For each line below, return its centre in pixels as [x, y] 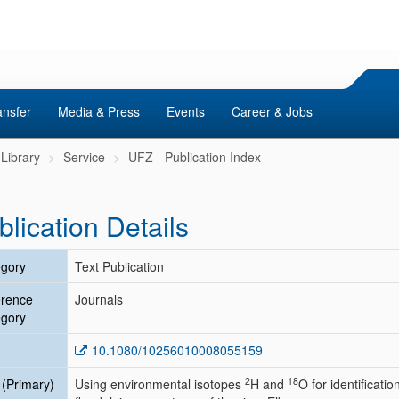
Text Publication [119, 266]
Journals [99, 299]
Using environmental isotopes [160, 384]
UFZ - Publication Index [195, 157]
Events [186, 111]
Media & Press [99, 111]
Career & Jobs [272, 111]
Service [84, 157]
